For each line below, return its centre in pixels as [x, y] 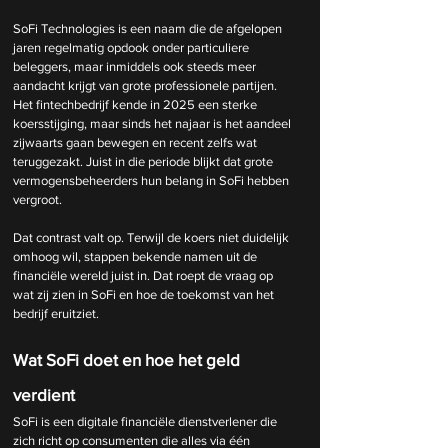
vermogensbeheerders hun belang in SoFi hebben [152, 180]
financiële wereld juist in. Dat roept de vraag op [144, 275]
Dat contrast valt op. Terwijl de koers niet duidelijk [152, 237]
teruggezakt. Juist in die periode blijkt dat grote [144, 161]
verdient [44, 394]
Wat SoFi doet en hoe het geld [128, 359]
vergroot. [37, 199]
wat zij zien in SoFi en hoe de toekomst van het [145, 294]
